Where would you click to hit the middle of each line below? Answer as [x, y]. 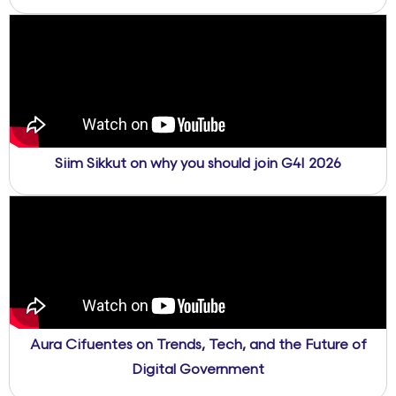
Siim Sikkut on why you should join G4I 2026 [198, 164]
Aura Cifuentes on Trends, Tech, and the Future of [198, 346]
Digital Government [198, 370]
